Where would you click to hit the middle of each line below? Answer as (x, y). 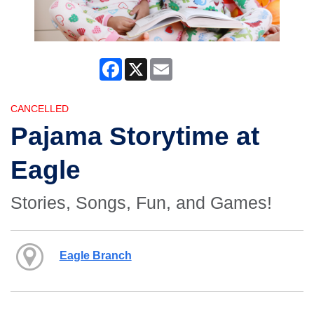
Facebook (144, 64)
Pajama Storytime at (135, 136)
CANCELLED (40, 109)
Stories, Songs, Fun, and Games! (141, 203)
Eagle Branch (95, 255)
